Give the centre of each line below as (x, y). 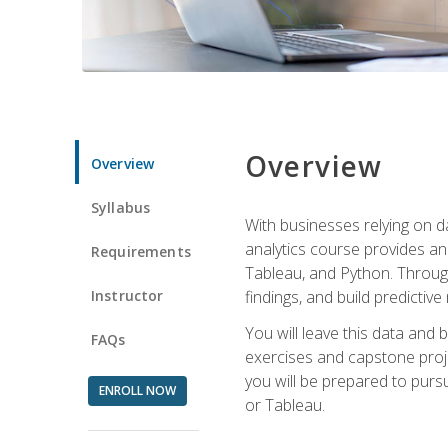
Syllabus (121, 207)
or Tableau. (284, 404)
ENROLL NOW (137, 390)
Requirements (141, 251)
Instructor (127, 295)
